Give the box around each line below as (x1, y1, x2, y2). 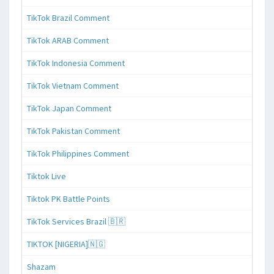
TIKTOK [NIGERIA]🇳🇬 (27, 238, 105, 250)
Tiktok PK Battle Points (27, 193, 110, 204)
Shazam (27, 261, 56, 272)
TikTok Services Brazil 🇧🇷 (27, 215, 125, 227)
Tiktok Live (27, 170, 66, 182)
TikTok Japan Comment (27, 102, 111, 114)
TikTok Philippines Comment (27, 147, 129, 159)
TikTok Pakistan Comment (27, 125, 120, 136)
